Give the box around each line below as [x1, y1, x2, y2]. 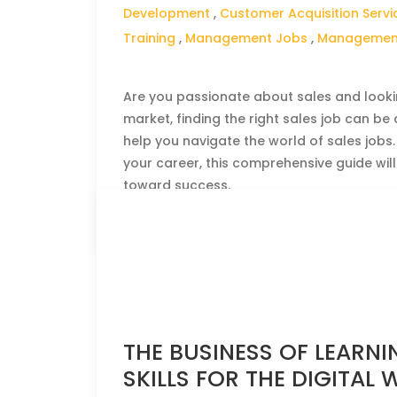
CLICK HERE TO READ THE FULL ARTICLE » [123, 206, 370, 224]
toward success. [123, 176, 231, 194]
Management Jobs [185, 29, 308, 47]
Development [123, 4, 211, 22]
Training [123, 29, 176, 47]
